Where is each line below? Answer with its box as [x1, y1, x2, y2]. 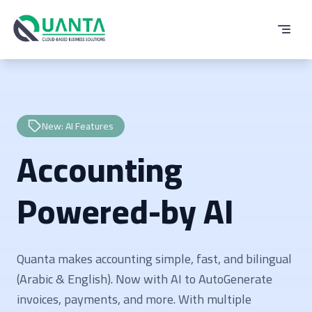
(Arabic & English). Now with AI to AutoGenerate [17, 267, 272, 290]
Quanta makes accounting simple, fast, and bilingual [17, 247, 292, 270]
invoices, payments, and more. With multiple [17, 287, 251, 311]
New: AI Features [42, 116, 114, 135]
